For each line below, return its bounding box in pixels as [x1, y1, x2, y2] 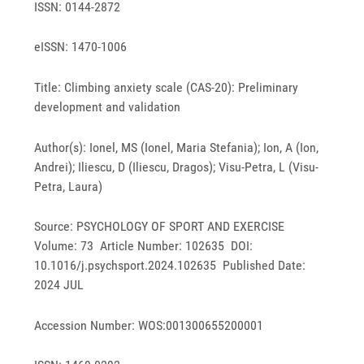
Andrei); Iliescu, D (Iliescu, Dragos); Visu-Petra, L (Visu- [34, 158, 319, 175]
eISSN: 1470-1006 [34, 39, 128, 55]
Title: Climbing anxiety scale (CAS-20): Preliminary [34, 79, 299, 95]
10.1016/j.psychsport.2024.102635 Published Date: [34, 258, 306, 274]
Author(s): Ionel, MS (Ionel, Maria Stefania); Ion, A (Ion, [34, 139, 319, 155]
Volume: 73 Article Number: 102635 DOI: [34, 238, 253, 254]
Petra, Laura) [34, 178, 103, 194]
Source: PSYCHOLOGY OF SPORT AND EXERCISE [34, 219, 288, 235]
